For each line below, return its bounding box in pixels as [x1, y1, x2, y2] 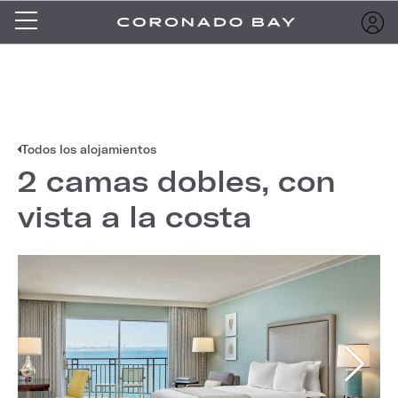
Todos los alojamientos [21, 143, 156, 155]
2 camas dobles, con [18, 163, 336, 197]
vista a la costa [18, 199, 251, 233]
